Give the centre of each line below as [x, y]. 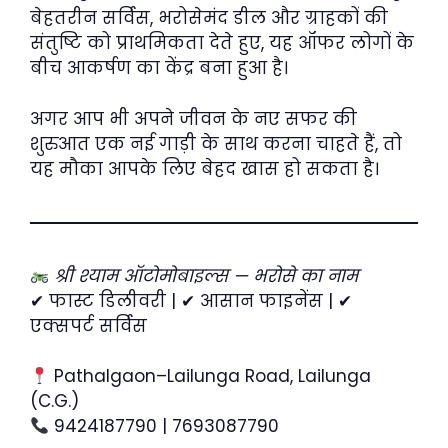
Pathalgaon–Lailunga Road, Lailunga [210, 376]
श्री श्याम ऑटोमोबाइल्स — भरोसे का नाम [206, 275]
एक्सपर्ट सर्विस [88, 325]
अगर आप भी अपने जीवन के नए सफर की [193, 118]
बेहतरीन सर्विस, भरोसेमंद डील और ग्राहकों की [209, 18]
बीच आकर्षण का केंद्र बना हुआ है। [159, 68]
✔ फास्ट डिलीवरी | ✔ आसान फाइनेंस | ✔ [191, 300]
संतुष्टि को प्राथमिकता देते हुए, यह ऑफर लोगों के [222, 43]
